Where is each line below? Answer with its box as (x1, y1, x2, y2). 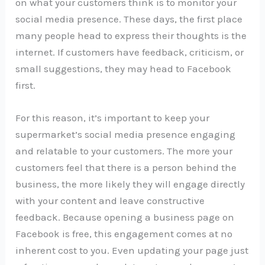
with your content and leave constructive (15, 195, 205, 207)
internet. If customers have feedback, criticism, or (15, 46, 244, 58)
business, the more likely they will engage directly (15, 178, 245, 190)
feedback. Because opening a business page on (15, 211, 235, 224)
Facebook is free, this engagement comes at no (15, 228, 233, 240)
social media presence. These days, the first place (15, 12, 243, 25)
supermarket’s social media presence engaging (15, 128, 236, 141)
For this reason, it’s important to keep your (15, 112, 210, 124)
